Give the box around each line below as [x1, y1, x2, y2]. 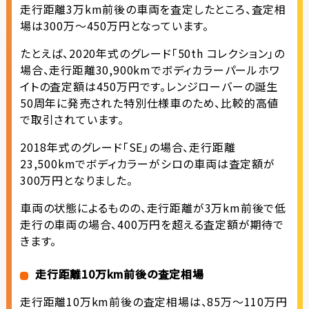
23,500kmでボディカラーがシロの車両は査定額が [19, 155, 275, 172]
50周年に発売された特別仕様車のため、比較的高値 [19, 94, 279, 112]
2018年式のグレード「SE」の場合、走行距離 [19, 139, 236, 156]
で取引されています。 [19, 111, 124, 128]
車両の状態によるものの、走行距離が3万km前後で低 [19, 199, 286, 217]
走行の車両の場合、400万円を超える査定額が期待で [19, 216, 284, 233]
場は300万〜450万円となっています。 [19, 17, 209, 34]
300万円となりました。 [19, 172, 133, 189]
